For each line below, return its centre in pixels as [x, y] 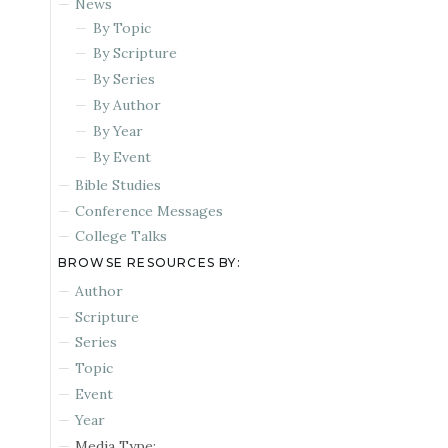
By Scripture [134, 53]
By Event [121, 156]
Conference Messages [149, 210]
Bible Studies [118, 184]
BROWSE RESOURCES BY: [149, 263]
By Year [117, 130]
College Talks [121, 236]
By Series [123, 79]
